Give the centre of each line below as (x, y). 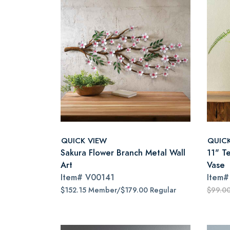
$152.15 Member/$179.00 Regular (118, 190)
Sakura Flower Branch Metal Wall (123, 153)
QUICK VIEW (84, 140)
